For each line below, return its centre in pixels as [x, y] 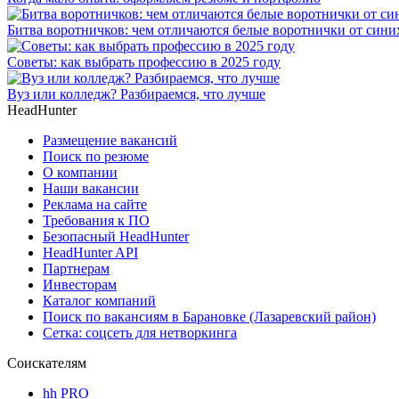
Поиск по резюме [96, 156]
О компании [80, 172]
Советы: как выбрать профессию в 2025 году [144, 61]
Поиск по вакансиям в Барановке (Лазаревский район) [209, 316]
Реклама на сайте [95, 204]
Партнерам [76, 268]
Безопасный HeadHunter [116, 236]
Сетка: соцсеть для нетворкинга [140, 332]
